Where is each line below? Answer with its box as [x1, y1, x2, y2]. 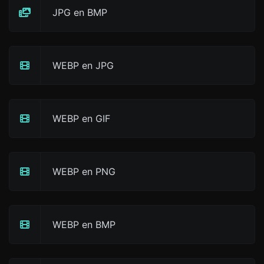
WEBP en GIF [52, 113, 110, 124]
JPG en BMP [52, 6, 107, 18]
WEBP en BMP [52, 219, 115, 230]
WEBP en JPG [52, 60, 114, 71]
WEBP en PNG [52, 166, 115, 177]
